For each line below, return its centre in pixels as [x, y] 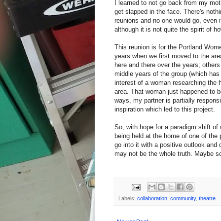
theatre [207, 199]
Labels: [128, 199]
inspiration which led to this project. [165, 109]
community [183, 199]
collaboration [152, 199]
